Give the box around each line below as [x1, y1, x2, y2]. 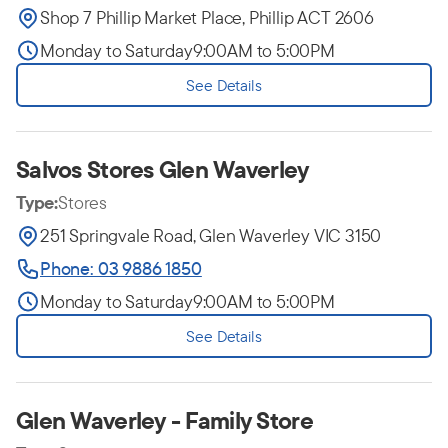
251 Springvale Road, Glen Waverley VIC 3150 [40, 224, 382, 247]
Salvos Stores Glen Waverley [16, 154, 309, 184]
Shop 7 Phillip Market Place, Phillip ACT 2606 [40, 6, 374, 29]
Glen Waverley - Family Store [16, 405, 313, 435]
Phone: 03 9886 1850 [40, 257, 202, 280]
